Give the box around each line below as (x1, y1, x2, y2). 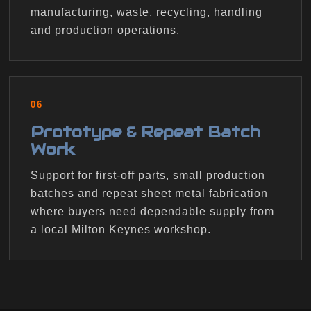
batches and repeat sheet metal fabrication (31, 187, 268, 199)
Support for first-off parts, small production (31, 169, 265, 181)
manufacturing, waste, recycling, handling (31, 6, 262, 18)
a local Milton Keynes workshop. (31, 223, 211, 235)
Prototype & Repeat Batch (31, 121, 260, 142)
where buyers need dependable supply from (31, 205, 274, 217)
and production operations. (31, 24, 180, 36)
